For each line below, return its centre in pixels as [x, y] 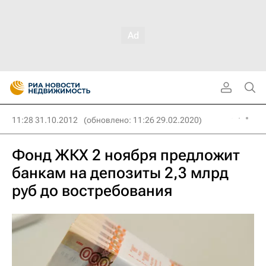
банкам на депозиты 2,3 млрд [120, 173]
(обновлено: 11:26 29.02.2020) [143, 120]
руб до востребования [92, 191]
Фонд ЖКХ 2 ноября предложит [126, 155]
